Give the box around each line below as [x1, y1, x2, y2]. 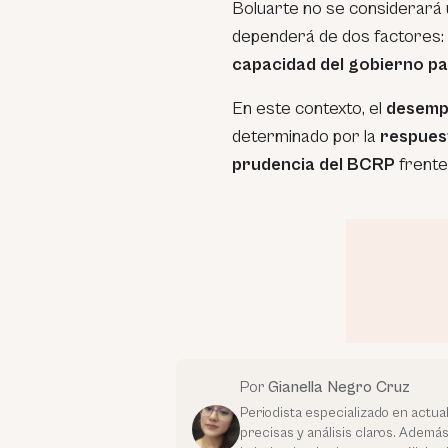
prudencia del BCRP [232, 154, 395, 175]
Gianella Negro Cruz [268, 378, 410, 396]
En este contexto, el [232, 98, 386, 119]
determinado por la [232, 126, 380, 147]
